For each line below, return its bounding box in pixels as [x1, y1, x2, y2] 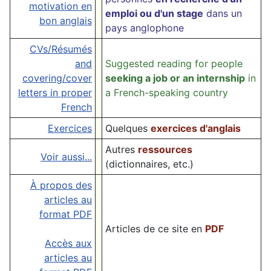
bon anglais [39, 15, 92, 27]
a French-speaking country [105, 87, 228, 99]
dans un [203, 7, 242, 20]
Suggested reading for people [105, 57, 243, 70]
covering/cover [22, 72, 92, 85]
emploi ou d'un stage [105, 7, 203, 20]
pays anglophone [105, 22, 184, 34]
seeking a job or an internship [105, 72, 245, 85]
